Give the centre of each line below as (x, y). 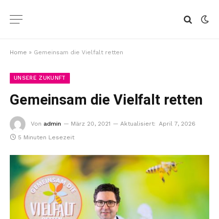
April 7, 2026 (177, 124)
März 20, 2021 (91, 124)
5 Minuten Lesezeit (46, 137)
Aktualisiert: (138, 124)
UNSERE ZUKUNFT (40, 78)
